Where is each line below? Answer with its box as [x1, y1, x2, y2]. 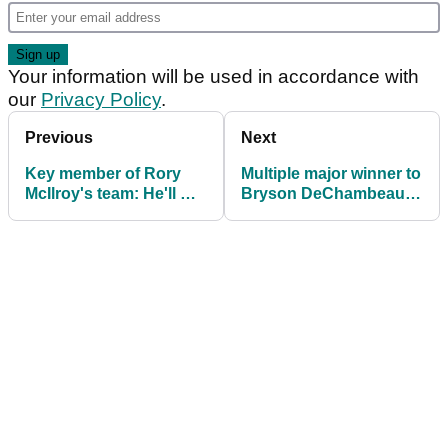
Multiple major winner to [241, 165, 421, 183]
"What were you [241, 205, 361, 223]
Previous [25, 129, 93, 147]
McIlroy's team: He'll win [25, 185, 206, 203]
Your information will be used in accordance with [8, 66, 419, 88]
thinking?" [241, 225, 321, 243]
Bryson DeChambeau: [241, 185, 410, 203]
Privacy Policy [41, 89, 161, 111]
